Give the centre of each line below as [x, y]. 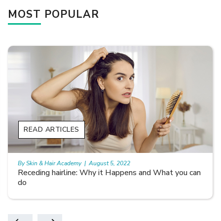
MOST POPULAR [54, 14]
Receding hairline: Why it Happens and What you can [110, 172]
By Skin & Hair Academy [50, 163]
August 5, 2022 [110, 163]
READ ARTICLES [52, 129]
